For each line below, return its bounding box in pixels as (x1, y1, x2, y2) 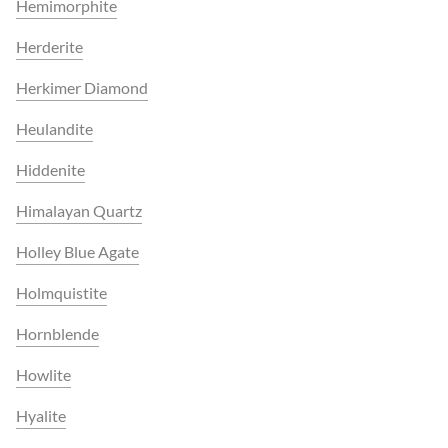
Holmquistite (16, 283, 107, 302)
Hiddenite (16, 160, 85, 179)
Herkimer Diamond (16, 78, 148, 97)
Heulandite (16, 119, 93, 138)
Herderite (16, 37, 83, 56)
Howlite (16, 365, 71, 384)
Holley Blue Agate (16, 242, 139, 261)
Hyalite (16, 406, 66, 425)
